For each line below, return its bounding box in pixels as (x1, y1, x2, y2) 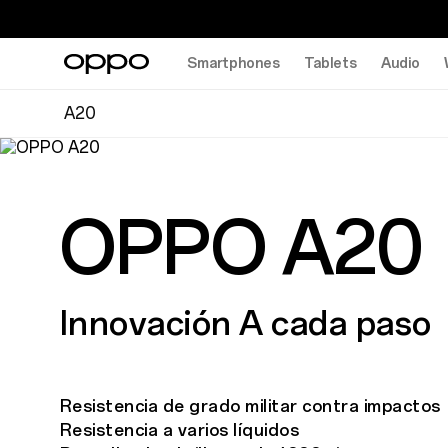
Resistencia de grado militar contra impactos (59, 395, 441, 416)
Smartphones (187, 54, 280, 72)
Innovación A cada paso (59, 302, 432, 343)
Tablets (304, 54, 357, 72)
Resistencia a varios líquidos (59, 419, 300, 440)
